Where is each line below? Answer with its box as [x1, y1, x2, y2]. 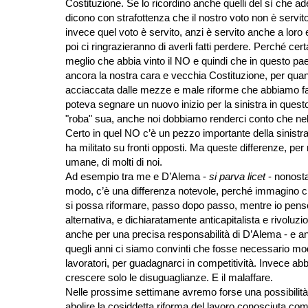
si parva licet [208, 170, 265, 183]
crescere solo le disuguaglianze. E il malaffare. [65, 272, 273, 284]
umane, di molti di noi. [65, 156, 162, 168]
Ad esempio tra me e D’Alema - [65, 170, 209, 183]
